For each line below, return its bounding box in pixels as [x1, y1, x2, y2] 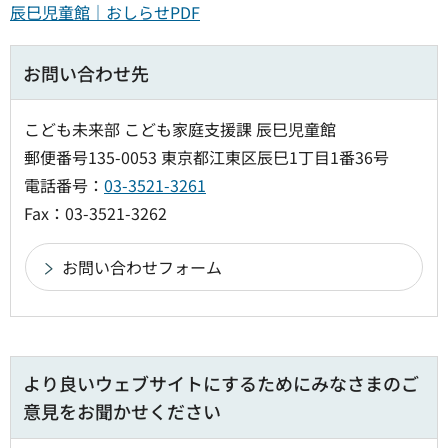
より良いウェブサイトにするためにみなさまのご [23, 369, 419, 396]
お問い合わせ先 [23, 59, 149, 86]
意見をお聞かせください [23, 397, 221, 424]
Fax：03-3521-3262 [24, 200, 167, 225]
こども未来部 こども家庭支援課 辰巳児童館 [24, 116, 336, 141]
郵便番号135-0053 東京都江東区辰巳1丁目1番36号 [24, 144, 389, 169]
